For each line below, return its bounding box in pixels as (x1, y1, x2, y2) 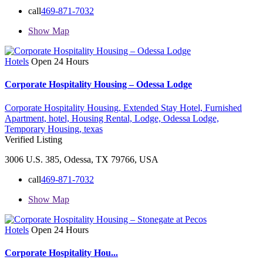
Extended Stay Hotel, (123, 102, 205, 113)
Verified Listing (5, 134, 62, 144)
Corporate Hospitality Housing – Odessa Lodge (5, 79, 192, 90)
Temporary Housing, (5, 123, 84, 134)
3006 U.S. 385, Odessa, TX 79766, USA (5, 154, 159, 164)
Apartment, (5, 113, 49, 123)
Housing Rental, (72, 113, 134, 123)
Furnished (205, 102, 242, 113)
